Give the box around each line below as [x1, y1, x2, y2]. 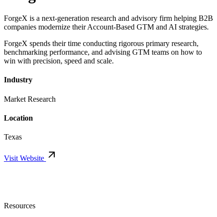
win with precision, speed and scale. [4, 57, 114, 65]
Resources [4, 201, 35, 210]
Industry [4, 76, 32, 84]
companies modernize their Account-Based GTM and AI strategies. [4, 23, 209, 31]
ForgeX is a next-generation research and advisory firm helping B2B [4, 14, 213, 23]
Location [4, 113, 33, 122]
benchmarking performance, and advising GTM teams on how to [4, 48, 202, 57]
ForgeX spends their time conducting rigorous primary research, [4, 39, 199, 48]
